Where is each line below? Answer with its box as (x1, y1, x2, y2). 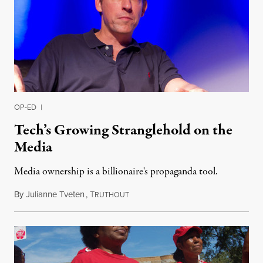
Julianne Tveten (26, 188, 85, 201)
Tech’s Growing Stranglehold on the (14, 120, 232, 141)
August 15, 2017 (129, 188, 188, 201)
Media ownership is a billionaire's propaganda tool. (14, 164, 218, 179)
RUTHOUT (95, 190, 129, 200)
